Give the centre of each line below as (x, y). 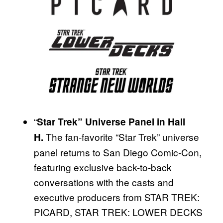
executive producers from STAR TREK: (117, 197)
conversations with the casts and (104, 182)
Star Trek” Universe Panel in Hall (111, 122)
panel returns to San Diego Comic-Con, (118, 152)
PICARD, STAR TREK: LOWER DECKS (118, 212)
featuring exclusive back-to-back (103, 167)
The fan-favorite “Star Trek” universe (121, 137)
